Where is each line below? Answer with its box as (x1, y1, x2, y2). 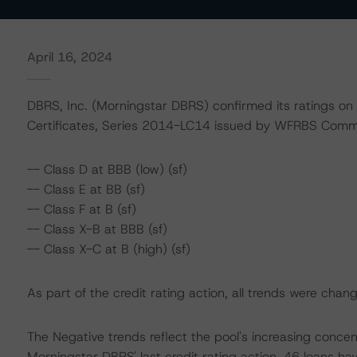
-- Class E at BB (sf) (26, 181, 145, 198)
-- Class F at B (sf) (26, 201, 136, 218)
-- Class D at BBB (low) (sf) (26, 161, 187, 178)
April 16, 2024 (26, 49, 112, 65)
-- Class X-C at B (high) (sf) (26, 241, 190, 257)
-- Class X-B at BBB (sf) (26, 221, 167, 237)
